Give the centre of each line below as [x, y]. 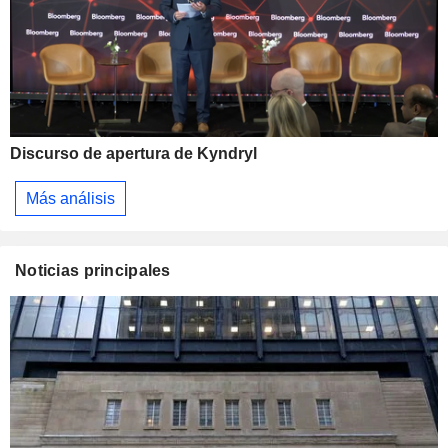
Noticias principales [93, 271]
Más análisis [70, 198]
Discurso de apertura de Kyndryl [133, 153]
